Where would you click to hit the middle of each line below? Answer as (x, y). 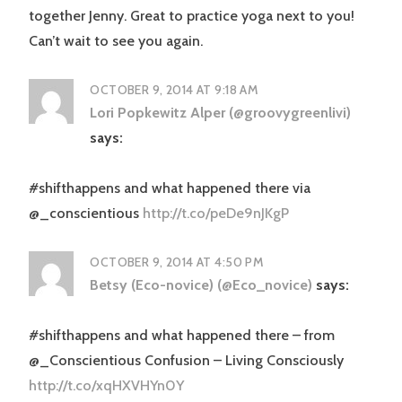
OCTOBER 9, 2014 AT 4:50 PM (177, 262)
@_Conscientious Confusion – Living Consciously (186, 360)
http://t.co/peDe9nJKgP (216, 213)
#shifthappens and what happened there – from (182, 335)
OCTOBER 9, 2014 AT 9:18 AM (175, 89)
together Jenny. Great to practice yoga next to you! (192, 15)
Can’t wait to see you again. (116, 40)
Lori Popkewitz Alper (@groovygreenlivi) (221, 112)
